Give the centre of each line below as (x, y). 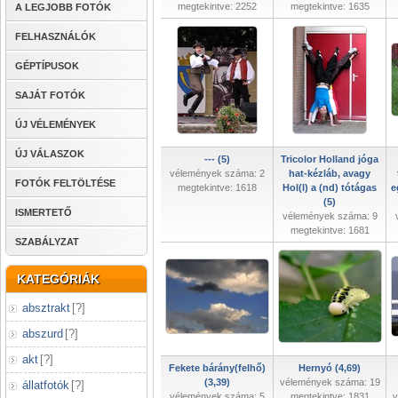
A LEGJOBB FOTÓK (63, 7)
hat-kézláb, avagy (330, 173)
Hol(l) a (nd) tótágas (330, 187)
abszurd (43, 334)
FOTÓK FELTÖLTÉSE (65, 183)
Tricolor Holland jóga (330, 159)
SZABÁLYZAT (47, 242)
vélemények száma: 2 (217, 173)
